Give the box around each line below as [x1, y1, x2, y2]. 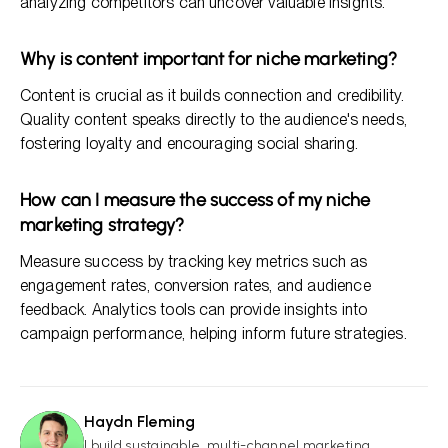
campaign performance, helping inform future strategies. [20, 324, 407, 343]
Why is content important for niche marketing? [20, 48, 398, 70]
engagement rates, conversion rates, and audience [20, 276, 371, 295]
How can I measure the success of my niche [20, 189, 371, 211]
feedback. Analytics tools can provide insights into [20, 300, 368, 319]
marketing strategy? [20, 214, 185, 236]
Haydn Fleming [84, 412, 195, 431]
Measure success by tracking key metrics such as [20, 252, 368, 271]
